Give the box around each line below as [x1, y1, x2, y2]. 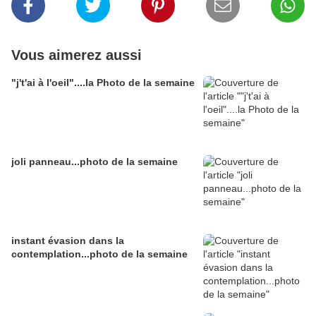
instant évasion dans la [11, 235, 124, 247]
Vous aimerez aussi [11, 47, 142, 63]
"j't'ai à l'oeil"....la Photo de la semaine [11, 77, 195, 89]
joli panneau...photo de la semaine [11, 156, 178, 168]
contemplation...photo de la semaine [11, 248, 188, 260]
